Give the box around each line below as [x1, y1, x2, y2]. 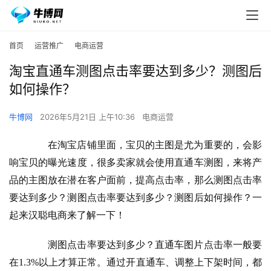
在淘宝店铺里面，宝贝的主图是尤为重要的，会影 [28, 140, 262, 151]
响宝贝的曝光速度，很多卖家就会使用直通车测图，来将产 [9, 157, 262, 168]
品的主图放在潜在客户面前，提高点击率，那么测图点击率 [9, 175, 262, 186]
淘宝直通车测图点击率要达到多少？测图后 [9, 63, 262, 79]
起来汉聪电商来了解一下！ [9, 210, 125, 221]
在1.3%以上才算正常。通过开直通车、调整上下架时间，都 [9, 257, 262, 268]
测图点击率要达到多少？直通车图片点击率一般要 [28, 240, 262, 250]
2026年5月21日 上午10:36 [40, 112, 137, 122]
